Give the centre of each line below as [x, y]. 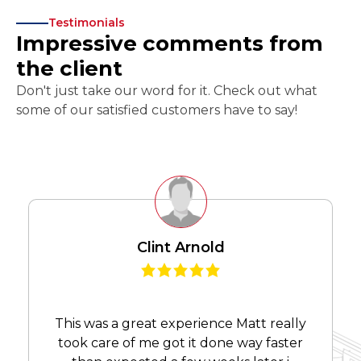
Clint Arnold [180, 248]
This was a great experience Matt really [180, 324]
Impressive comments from [170, 44]
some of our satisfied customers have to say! [157, 110]
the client [69, 69]
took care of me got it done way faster [180, 343]
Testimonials [87, 23]
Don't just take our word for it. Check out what [167, 91]
